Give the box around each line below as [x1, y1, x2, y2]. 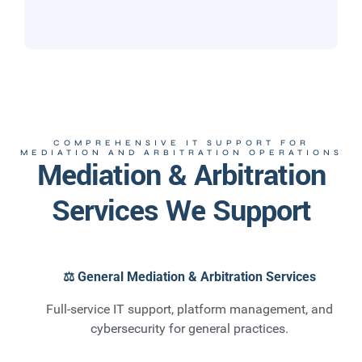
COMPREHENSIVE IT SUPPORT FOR [53, 138, 309, 149]
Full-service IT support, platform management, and [45, 301, 333, 318]
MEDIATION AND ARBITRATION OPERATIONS [19, 148, 343, 158]
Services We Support [51, 190, 311, 233]
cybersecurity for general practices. [90, 321, 288, 337]
